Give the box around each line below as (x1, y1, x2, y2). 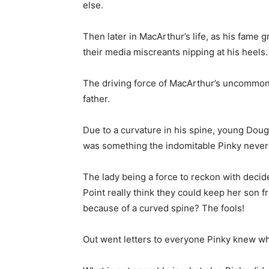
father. (83, 93, 110, 104)
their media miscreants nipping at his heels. (83, 46, 268, 58)
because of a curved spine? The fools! (83, 202, 244, 214)
